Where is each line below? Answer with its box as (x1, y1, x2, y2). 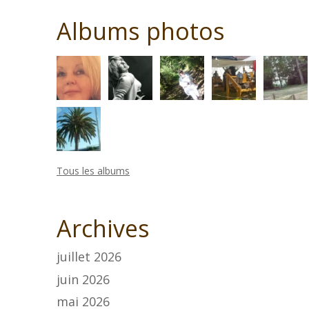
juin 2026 (57, 270, 110, 288)
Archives (57, 212, 150, 245)
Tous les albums (57, 164, 130, 178)
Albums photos (57, 15, 225, 48)
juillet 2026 (57, 248, 121, 266)
